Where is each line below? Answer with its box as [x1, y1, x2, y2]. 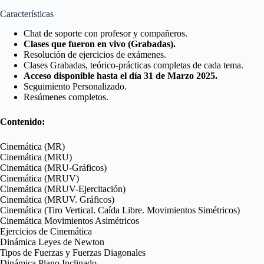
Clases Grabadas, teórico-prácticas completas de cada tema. [24, 60, 243, 70]
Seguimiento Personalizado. [24, 81, 127, 91]
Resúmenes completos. [24, 91, 108, 102]
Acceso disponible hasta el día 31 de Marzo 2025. [24, 70, 217, 81]
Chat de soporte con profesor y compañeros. [24, 28, 190, 38]
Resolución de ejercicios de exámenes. [24, 49, 166, 60]
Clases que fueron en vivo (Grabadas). [24, 38, 176, 49]
